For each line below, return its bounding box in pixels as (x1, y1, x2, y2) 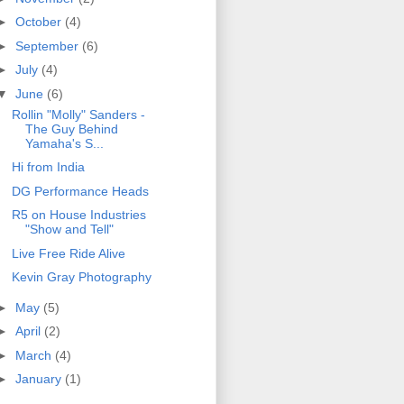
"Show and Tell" (24, 222, 114, 237)
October (14, 14, 65, 30)
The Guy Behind (24, 121, 118, 136)
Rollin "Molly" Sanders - (11, 106, 145, 122)
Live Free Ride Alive (11, 245, 125, 261)
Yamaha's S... (24, 135, 104, 151)
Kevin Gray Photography (11, 270, 151, 285)
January (14, 372, 65, 387)
